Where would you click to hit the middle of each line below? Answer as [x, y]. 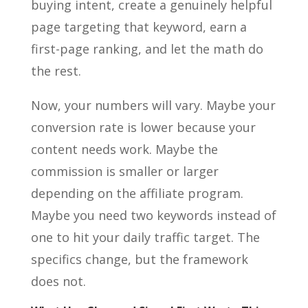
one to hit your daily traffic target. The [145, 237]
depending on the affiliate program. [137, 193]
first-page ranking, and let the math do [147, 49]
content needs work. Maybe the [124, 149]
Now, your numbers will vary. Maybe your [153, 105]
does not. [58, 281]
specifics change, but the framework [139, 259]
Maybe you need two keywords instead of [153, 215]
